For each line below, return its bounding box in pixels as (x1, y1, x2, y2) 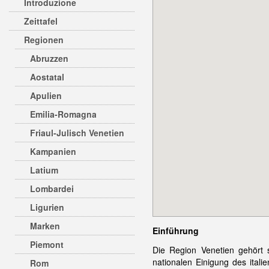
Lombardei (30, 183, 74, 195)
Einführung (153, 225, 199, 237)
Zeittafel (24, 15, 58, 27)
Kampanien (30, 145, 76, 157)
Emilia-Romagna (30, 108, 97, 120)
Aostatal (30, 71, 64, 83)
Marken (30, 220, 60, 232)
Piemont (30, 238, 64, 250)
